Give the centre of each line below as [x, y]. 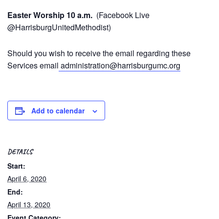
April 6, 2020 [27, 178]
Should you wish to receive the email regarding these [99, 53]
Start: [16, 166]
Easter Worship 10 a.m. [50, 15]
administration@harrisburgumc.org [120, 65]
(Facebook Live [121, 15]
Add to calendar [58, 110]
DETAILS [20, 152]
